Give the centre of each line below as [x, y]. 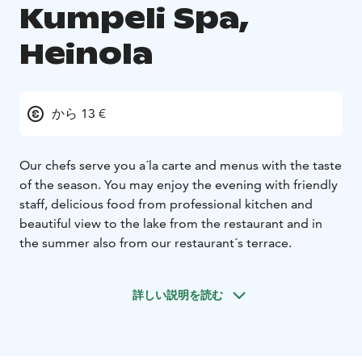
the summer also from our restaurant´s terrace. [156, 243]
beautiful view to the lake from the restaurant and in [171, 224]
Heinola [86, 54]
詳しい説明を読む [178, 295]
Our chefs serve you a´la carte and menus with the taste [181, 166]
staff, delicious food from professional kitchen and [166, 204]
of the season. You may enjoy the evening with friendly [179, 185]
